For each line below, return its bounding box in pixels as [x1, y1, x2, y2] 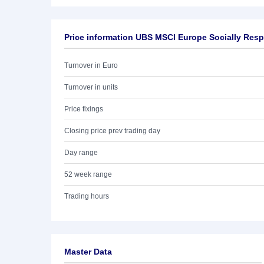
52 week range [64, 170, 112, 179]
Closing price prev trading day [64, 127, 160, 135]
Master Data [64, 247, 112, 256]
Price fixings [64, 105, 103, 113]
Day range [64, 148, 98, 157]
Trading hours [64, 192, 109, 200]
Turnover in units [64, 83, 118, 91]
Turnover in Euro [64, 61, 118, 70]
